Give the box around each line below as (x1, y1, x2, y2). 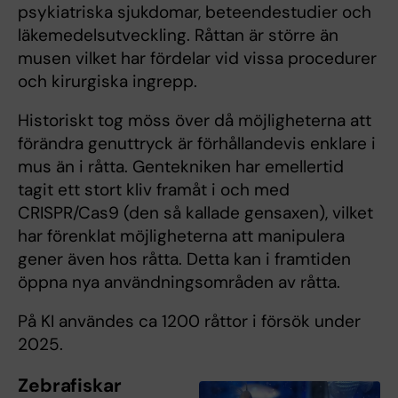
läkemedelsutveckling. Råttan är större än (18, 24, 338, 47)
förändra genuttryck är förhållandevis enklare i (18, 132, 376, 155)
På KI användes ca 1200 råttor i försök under (18, 310, 361, 333)
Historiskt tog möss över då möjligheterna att (18, 109, 371, 132)
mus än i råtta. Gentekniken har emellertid (18, 155, 344, 179)
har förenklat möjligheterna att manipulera (18, 225, 345, 248)
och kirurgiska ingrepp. (18, 70, 202, 93)
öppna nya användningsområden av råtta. (18, 271, 345, 294)
